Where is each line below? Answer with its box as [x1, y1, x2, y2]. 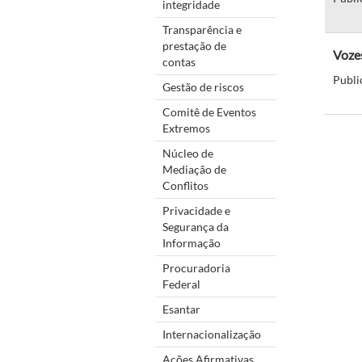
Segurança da [162, 219, 229, 234]
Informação [162, 235, 221, 250]
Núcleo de [162, 145, 213, 160]
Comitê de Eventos [162, 104, 256, 119]
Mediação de [162, 162, 226, 176]
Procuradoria [162, 260, 230, 275]
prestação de [162, 38, 226, 53]
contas [162, 54, 196, 69]
